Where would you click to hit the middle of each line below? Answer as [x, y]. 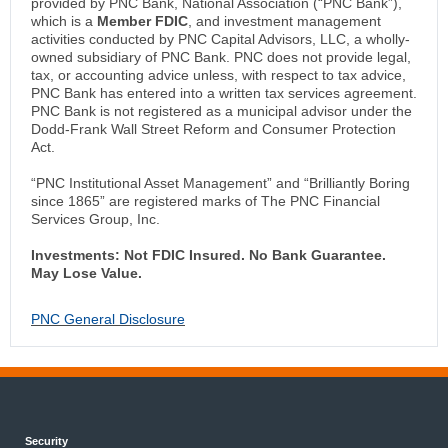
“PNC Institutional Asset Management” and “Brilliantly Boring [220, 183]
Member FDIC [142, 21]
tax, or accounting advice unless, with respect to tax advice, [218, 75]
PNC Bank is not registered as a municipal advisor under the [221, 111]
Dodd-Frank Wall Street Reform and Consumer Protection [213, 129]
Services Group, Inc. [95, 219]
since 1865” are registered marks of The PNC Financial [205, 201]
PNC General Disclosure [108, 319]
